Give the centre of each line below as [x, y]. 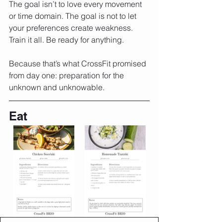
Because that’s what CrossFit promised [79, 63]
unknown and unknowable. [57, 87]
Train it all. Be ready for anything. [66, 39]
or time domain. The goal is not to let [74, 16]
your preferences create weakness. [72, 28]
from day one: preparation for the [67, 75]
